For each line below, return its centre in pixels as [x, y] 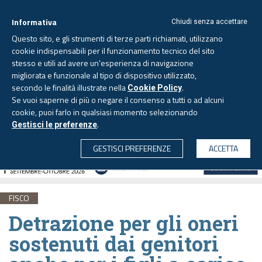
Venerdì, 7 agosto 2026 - [97, 82]
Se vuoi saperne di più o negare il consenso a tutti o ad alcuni [118, 100]
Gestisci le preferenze [54, 125]
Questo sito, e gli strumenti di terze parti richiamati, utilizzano [117, 38]
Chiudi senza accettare [209, 22]
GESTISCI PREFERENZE [132, 148]
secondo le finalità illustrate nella [70, 87]
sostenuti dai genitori [114, 243]
